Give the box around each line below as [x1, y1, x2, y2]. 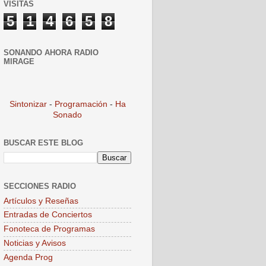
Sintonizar [9, 100, 49, 109]
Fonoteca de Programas [4, 224, 95, 234]
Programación [54, 100, 107, 109]
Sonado [53, 110, 82, 120]
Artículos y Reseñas [4, 196, 78, 205]
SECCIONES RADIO [4, 181, 76, 191]
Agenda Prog [4, 252, 53, 262]
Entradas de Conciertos [4, 210, 92, 220]
